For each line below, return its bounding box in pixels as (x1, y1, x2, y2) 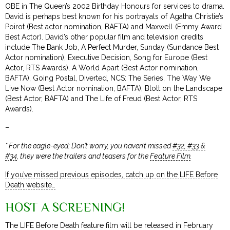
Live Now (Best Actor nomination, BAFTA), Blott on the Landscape (5, 84, 222, 92)
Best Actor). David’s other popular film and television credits (5, 32, 203, 41)
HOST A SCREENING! (5, 199, 125, 215)
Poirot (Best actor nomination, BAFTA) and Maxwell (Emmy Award (5, 22, 222, 31)
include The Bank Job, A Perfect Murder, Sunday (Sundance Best (5, 43, 219, 51)
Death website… (5, 180, 56, 189)
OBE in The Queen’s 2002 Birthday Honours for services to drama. (5, 2, 224, 10)
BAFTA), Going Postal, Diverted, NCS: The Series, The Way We (5, 73, 210, 82)
